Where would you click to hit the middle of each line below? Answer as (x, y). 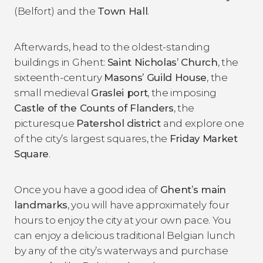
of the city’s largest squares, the (92, 138)
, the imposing (182, 92)
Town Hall (123, 11)
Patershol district (120, 123)
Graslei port (119, 92)
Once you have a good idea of (87, 189)
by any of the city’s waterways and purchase (121, 250)
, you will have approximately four (149, 205)
